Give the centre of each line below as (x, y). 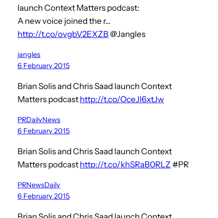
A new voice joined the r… (64, 21)
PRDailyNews (39, 119)
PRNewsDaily (39, 185)
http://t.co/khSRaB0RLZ (125, 164)
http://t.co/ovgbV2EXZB (63, 34)
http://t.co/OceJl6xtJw (122, 99)
